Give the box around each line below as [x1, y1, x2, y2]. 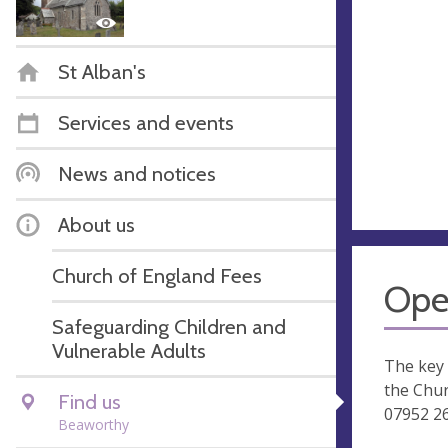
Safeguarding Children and [52, 313, 286, 339]
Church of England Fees [52, 262, 262, 288]
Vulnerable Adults [52, 337, 206, 363]
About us [58, 211, 135, 237]
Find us [58, 388, 121, 414]
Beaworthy [58, 414, 129, 434]
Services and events [58, 109, 234, 135]
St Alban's [58, 58, 146, 84]
